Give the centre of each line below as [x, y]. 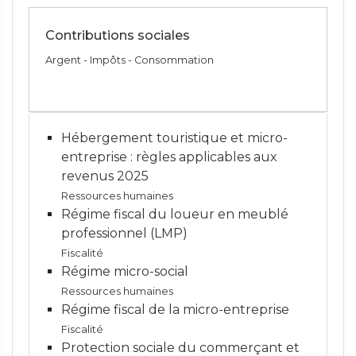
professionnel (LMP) [124, 233]
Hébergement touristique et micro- [174, 138]
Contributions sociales [118, 35]
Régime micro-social [125, 271]
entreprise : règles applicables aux [169, 157]
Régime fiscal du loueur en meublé [175, 214]
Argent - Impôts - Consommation [130, 60]
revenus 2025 [105, 176]
